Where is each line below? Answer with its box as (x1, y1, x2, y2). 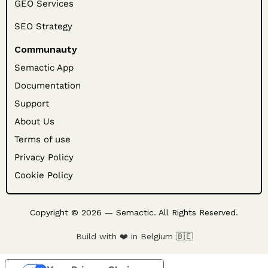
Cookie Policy (14, 170, 73, 181)
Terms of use (14, 134, 71, 145)
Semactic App (14, 62, 74, 74)
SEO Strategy (14, 21, 72, 32)
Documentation (14, 80, 81, 92)
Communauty (14, 44, 77, 56)
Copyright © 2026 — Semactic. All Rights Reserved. (30, 208, 238, 218)
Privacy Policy (14, 152, 74, 163)
